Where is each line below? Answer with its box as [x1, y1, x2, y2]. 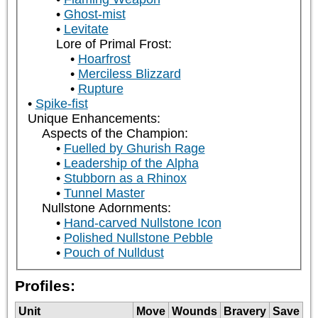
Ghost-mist [63, 7, 126, 22]
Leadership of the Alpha [63, 156, 199, 171]
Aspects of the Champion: [41, 126, 188, 141]
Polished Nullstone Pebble [63, 231, 213, 246]
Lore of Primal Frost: [55, 37, 172, 52]
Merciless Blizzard [77, 67, 181, 82]
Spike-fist [35, 97, 88, 111]
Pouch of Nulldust [63, 246, 164, 261]
